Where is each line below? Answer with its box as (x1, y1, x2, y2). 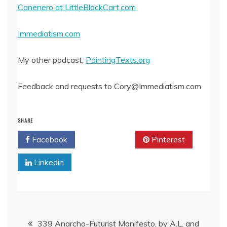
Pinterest (149, 134, 185, 144)
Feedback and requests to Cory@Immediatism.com (18, 81, 201, 91)
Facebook (30, 134, 67, 144)
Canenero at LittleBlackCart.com (18, 2, 136, 12)
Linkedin (32, 157, 64, 167)
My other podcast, (18, 55, 86, 65)
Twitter (94, 134, 123, 144)
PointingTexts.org (86, 55, 150, 65)
